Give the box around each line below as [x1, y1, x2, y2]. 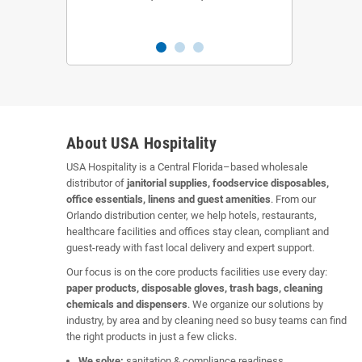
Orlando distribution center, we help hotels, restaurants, [66, 209, 317, 222]
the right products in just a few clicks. [66, 330, 237, 343]
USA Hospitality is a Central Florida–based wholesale [66, 161, 308, 174]
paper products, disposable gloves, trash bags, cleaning [66, 282, 322, 295]
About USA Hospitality [66, 134, 217, 154]
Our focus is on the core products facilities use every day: [66, 266, 327, 279]
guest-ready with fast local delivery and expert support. [66, 242, 314, 255]
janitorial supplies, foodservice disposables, [127, 177, 329, 190]
